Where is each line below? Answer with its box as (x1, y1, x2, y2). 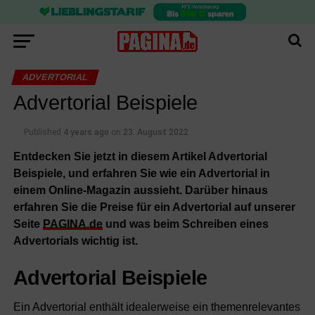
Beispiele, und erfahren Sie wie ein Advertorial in (13, 167, 270, 179)
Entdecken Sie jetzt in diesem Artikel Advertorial (13, 150, 267, 162)
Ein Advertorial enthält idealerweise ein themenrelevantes (13, 300, 300, 313)
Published (23, 127, 61, 137)
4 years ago (63, 127, 109, 137)
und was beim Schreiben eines (102, 217, 269, 230)
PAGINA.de (42, 217, 103, 230)
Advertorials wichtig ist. (13, 234, 138, 247)
